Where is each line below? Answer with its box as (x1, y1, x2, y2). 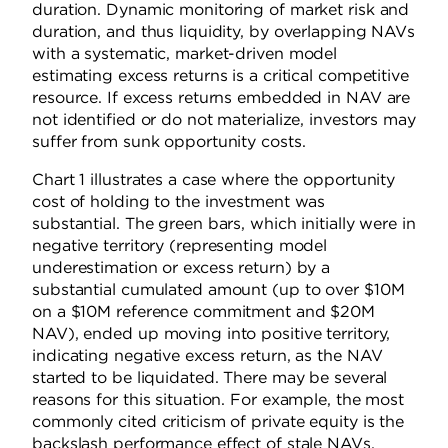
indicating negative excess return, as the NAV (32, 346, 383, 366)
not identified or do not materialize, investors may (32, 110, 416, 130)
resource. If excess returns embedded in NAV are (32, 88, 411, 108)
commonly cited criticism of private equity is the (32, 412, 405, 432)
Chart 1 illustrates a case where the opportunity (32, 170, 396, 190)
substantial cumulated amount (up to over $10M (32, 280, 405, 300)
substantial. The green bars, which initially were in (32, 214, 416, 234)
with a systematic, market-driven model (32, 44, 338, 64)
